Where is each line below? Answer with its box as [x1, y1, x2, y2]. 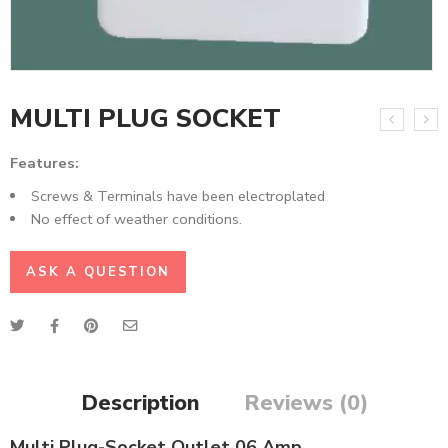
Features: [10, 152, 79, 173]
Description [80, 387, 200, 418]
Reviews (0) [243, 387, 368, 418]
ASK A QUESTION [26, 262, 171, 281]
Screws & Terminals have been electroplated [30, 185, 325, 206]
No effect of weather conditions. [30, 208, 242, 229]
